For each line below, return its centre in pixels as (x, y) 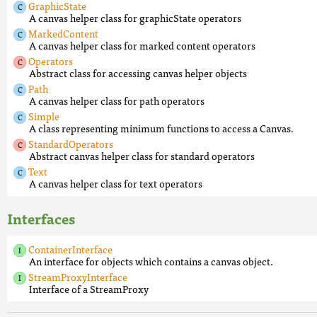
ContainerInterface (70, 249)
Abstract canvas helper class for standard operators (142, 156)
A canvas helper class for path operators (117, 100)
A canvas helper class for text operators (116, 183)
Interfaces (41, 218)
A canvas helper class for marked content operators (142, 45)
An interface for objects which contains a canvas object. (151, 261)
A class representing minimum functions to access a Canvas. (161, 128)
